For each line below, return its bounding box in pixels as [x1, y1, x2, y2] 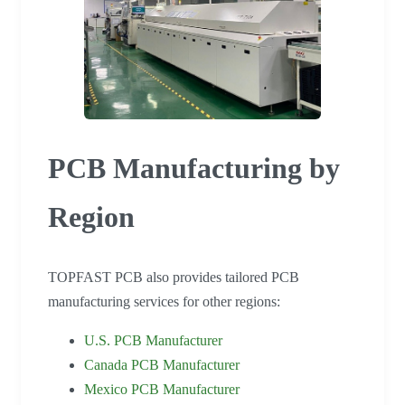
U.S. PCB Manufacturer [84, 333, 222, 349]
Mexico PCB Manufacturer [84, 381, 240, 398]
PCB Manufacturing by [48, 151, 340, 184]
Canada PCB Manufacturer [84, 357, 240, 373]
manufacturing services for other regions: [48, 294, 280, 310]
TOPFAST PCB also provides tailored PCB [48, 269, 299, 286]
